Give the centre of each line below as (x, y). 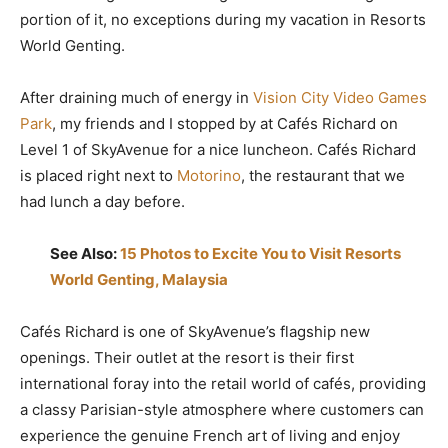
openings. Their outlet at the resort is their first (187, 357)
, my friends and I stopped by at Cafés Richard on (225, 123)
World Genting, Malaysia (139, 279)
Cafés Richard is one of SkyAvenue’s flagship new (195, 331)
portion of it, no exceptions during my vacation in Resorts (223, 19)
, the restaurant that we (323, 175)
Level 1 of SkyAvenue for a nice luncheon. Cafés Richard (218, 149)
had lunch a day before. (102, 201)
